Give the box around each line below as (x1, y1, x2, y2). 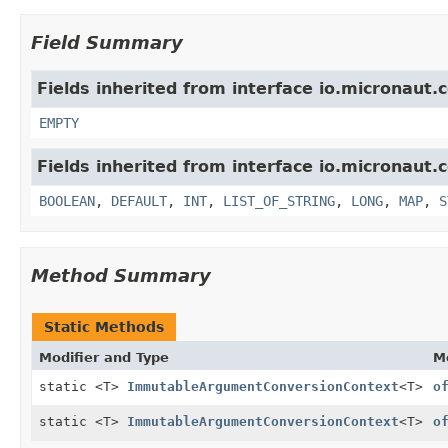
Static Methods (44, 318, 164, 335)
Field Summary (31, 31, 183, 53)
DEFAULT (111, 192, 167, 209)
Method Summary (31, 264, 211, 286)
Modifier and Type (39, 349, 169, 365)
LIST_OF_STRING (223, 192, 335, 209)
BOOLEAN (39, 192, 95, 209)
